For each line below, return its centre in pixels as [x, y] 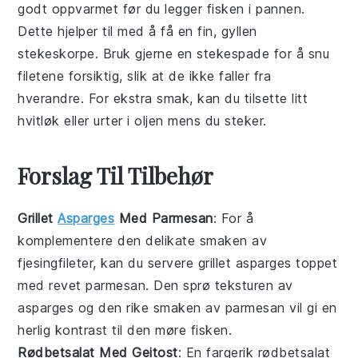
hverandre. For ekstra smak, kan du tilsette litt [163, 98]
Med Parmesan [164, 218]
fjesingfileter [56, 263]
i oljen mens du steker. [195, 121]
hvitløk [39, 121]
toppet [314, 263]
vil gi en [311, 308]
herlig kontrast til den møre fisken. [125, 330]
